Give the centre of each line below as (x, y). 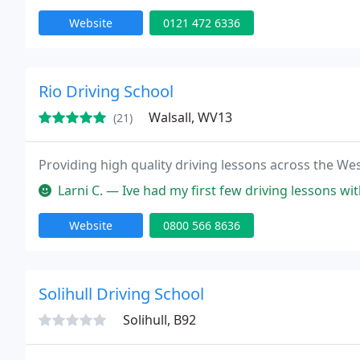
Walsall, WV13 (190, 117)
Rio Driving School (106, 91)
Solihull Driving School (121, 294)
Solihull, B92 (160, 320)
